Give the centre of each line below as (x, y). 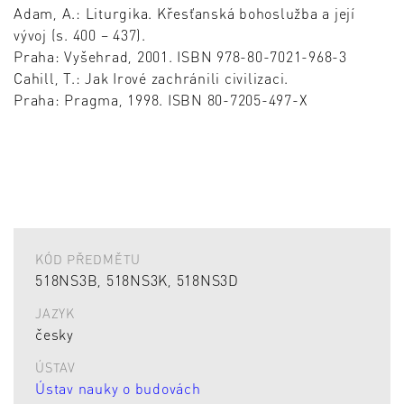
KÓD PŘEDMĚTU (88, 259)
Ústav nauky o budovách (118, 388)
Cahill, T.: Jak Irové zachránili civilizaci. (151, 78)
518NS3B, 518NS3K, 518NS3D (137, 280)
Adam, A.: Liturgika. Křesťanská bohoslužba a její (184, 14)
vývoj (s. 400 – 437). (80, 35)
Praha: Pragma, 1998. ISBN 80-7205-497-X (161, 100)
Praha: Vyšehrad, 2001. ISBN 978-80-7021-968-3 (183, 57)
